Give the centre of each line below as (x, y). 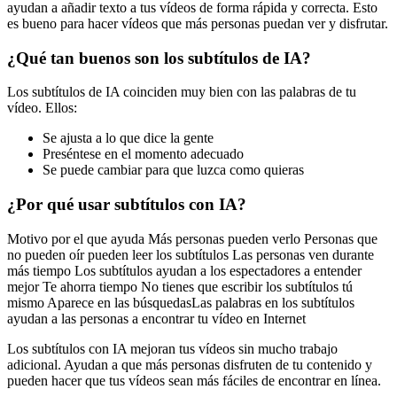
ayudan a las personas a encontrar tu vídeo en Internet (156, 318)
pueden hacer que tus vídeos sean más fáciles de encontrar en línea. (194, 380)
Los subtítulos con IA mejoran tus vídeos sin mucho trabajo (172, 348)
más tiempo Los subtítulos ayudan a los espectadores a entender (184, 270)
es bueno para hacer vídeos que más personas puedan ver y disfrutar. (198, 23)
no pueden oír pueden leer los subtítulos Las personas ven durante (191, 254)
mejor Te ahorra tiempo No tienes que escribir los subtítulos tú (180, 286)
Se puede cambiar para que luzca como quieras (173, 170)
